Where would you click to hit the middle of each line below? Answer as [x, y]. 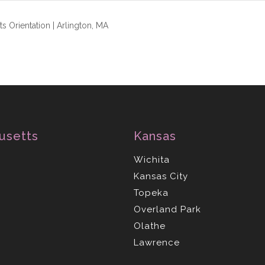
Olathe [149, 226]
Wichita [151, 160]
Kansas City [161, 176]
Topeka [151, 193]
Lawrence [156, 243]
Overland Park [167, 209]
